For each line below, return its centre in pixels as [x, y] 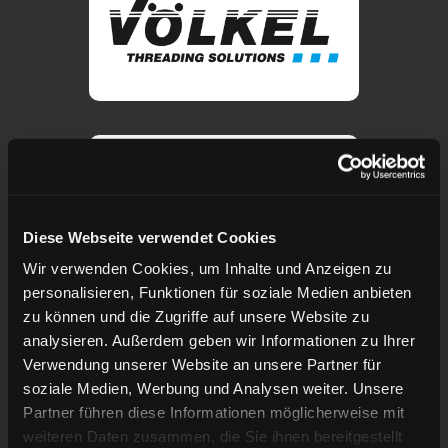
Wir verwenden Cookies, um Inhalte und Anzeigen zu [207, 268]
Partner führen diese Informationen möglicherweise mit [214, 412]
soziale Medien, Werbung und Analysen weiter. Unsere [213, 388]
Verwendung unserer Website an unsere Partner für [202, 364]
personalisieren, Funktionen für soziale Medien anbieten [217, 292]
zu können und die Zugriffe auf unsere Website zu [196, 316]
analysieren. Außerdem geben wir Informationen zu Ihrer [219, 340]
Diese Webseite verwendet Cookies [149, 237]
